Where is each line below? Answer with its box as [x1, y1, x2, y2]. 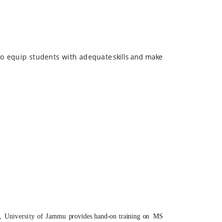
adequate [79, 52, 112, 62]
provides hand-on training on [68, 212, 152, 221]
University [4, 212, 35, 221]
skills [112, 52, 129, 62]
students [29, 52, 59, 62]
